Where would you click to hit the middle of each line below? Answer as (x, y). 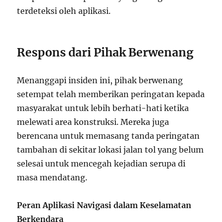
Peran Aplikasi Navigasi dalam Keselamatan (104, 205)
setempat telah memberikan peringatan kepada (111, 94)
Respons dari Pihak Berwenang (105, 53)
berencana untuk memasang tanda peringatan (109, 136)
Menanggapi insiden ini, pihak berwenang (100, 81)
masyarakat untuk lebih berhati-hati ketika (103, 108)
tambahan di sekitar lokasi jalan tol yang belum (111, 150)
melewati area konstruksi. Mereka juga (93, 122)
